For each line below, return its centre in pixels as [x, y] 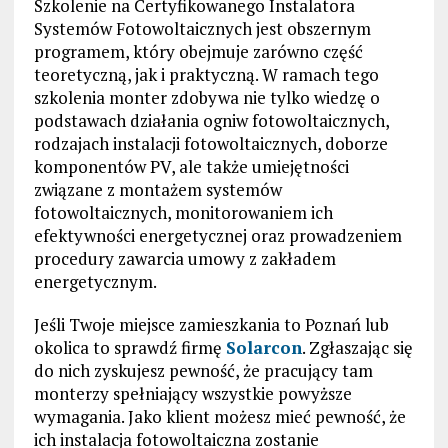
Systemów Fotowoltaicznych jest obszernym [202, 29]
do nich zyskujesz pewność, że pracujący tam [203, 371]
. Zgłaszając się [357, 348]
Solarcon [263, 348]
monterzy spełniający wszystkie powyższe [192, 394]
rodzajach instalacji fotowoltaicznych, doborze [210, 144]
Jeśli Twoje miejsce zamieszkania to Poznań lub [211, 325]
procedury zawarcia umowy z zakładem [184, 259]
